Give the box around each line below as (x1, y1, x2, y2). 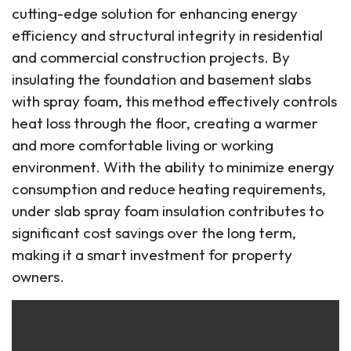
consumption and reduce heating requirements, (12, 179, 326, 198)
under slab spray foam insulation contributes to (12, 201, 324, 220)
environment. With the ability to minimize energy (12, 157, 335, 176)
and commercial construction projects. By (12, 48, 290, 67)
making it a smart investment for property (12, 245, 292, 264)
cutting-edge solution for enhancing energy (12, 4, 298, 23)
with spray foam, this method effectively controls (12, 92, 337, 110)
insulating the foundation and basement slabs (12, 70, 311, 89)
